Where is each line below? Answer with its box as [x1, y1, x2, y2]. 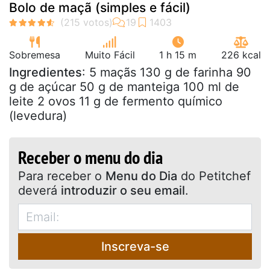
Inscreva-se [101, 239, 169, 254]
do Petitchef [177, 168, 251, 183]
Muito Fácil [84, 48, 135, 61]
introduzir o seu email [61, 183, 185, 198]
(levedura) [9, 108, 67, 123]
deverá [18, 183, 61, 198]
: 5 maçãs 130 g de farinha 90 [82, 64, 251, 80]
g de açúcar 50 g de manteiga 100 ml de [9, 79, 239, 94]
